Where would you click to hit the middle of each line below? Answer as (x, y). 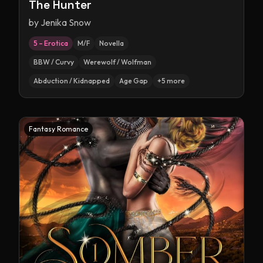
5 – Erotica (51, 43)
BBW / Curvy (54, 62)
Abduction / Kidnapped (72, 81)
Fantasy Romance (58, 129)
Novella (112, 43)
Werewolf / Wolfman (117, 62)
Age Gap (134, 81)
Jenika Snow (66, 22)
